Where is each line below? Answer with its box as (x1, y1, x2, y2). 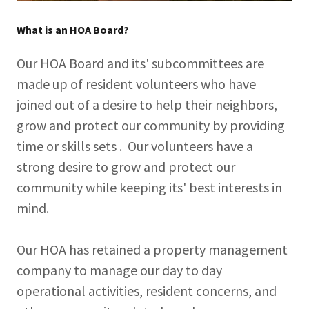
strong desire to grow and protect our (17, 158, 235, 175)
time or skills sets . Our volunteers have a (17, 137, 253, 154)
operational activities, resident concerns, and (17, 282, 277, 299)
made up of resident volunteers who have (17, 75, 256, 92)
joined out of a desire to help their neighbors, (17, 96, 277, 113)
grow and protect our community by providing (17, 117, 285, 134)
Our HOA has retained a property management (17, 241, 288, 258)
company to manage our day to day (17, 261, 222, 279)
